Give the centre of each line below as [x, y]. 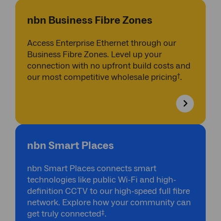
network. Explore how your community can [109, 203]
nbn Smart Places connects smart [92, 168]
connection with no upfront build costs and [109, 66]
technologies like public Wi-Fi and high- [102, 180]
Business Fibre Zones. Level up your [94, 55]
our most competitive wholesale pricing [102, 77]
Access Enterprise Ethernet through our [102, 43]
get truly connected [64, 214]
